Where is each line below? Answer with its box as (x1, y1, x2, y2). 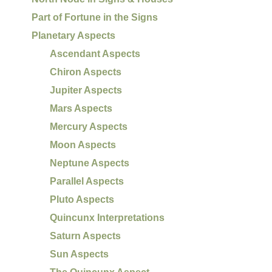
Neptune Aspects (50, 157, 130, 168)
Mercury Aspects (50, 121, 128, 132)
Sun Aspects (50, 248, 109, 259)
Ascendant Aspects (50, 48, 141, 59)
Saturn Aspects (50, 230, 121, 241)
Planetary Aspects (32, 30, 116, 41)
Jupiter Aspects (50, 84, 123, 95)
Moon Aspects (50, 139, 117, 150)
